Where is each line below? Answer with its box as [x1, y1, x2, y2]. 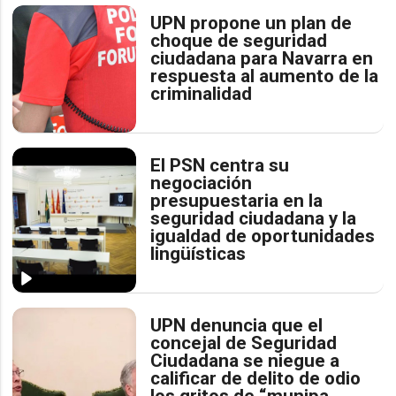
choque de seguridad [150, 29, 328, 51]
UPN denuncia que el [150, 314, 324, 336]
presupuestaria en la [150, 189, 324, 211]
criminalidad [150, 82, 253, 104]
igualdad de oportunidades [150, 225, 376, 247]
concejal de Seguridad [150, 331, 338, 354]
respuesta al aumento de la [150, 65, 379, 87]
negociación [150, 171, 253, 194]
